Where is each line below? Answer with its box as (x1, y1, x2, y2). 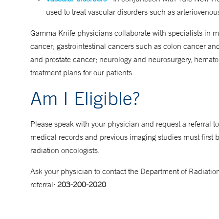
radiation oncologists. (30, 145, 100, 155)
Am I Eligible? (30, 87, 140, 109)
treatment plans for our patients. (30, 67, 134, 77)
